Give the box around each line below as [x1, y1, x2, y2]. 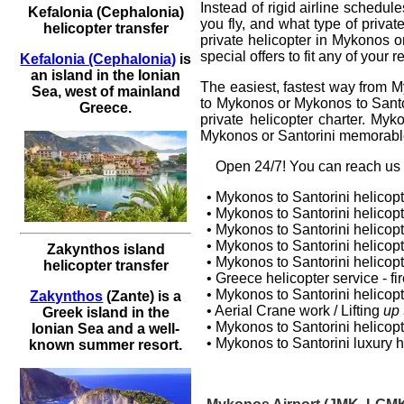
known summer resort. [29, 336, 183, 353]
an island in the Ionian [31, 67, 181, 83]
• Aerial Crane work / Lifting [207, 302, 384, 318]
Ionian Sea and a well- [32, 320, 180, 336]
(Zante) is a [103, 288, 182, 304]
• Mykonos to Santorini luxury [207, 335, 397, 351]
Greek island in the [41, 304, 170, 320]
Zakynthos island [46, 241, 165, 257]
